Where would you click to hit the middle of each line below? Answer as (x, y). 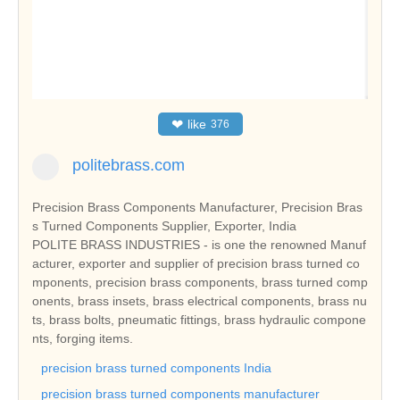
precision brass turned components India (156, 367)
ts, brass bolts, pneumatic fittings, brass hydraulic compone (199, 319)
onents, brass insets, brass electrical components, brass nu (200, 300)
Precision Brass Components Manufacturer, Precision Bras (197, 207)
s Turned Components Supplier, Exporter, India (164, 225)
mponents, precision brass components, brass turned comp (200, 282)
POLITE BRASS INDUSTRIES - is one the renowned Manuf (199, 244)
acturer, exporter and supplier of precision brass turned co (196, 263)
